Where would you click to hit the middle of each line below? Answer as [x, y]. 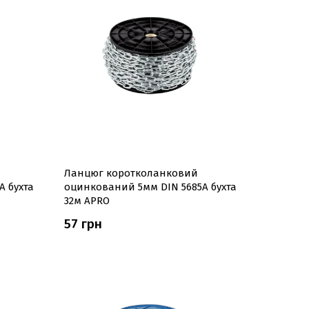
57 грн [83, 224]
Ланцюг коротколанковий [131, 173]
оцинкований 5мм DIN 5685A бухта [150, 187]
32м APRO [87, 201]
